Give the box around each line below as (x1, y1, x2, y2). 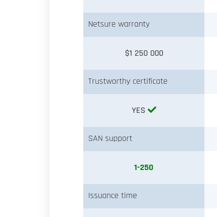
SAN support (88, 134, 132, 143)
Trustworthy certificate (88, 77, 168, 86)
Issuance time (88, 191, 137, 200)
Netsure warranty (88, 19, 150, 29)
